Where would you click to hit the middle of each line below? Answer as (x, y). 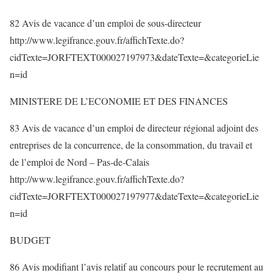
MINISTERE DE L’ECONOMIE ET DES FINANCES (119, 101)
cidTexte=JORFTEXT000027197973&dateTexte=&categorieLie (134, 57)
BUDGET (30, 240)
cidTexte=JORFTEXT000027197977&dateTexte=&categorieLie (134, 196)
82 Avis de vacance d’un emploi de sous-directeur (105, 23)
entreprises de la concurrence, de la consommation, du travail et (131, 145)
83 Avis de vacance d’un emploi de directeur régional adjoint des (134, 128)
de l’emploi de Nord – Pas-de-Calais (80, 162)
